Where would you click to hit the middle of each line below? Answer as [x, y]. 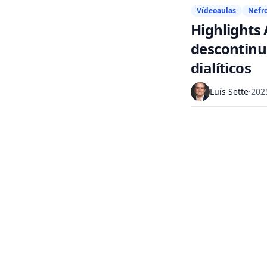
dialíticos [221, 68]
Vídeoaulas [216, 10]
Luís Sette [229, 91]
